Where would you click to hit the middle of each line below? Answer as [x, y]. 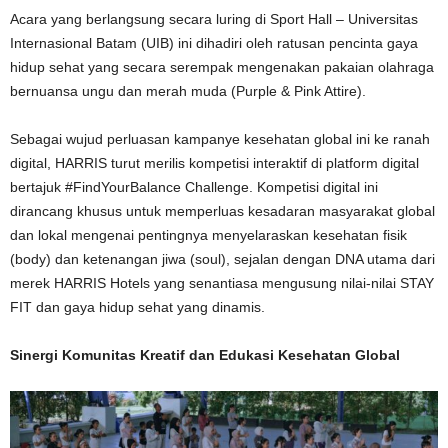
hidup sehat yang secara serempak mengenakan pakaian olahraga [222, 67]
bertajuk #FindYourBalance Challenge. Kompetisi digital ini [194, 187]
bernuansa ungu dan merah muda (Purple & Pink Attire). [188, 91]
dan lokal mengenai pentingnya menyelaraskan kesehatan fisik [208, 235]
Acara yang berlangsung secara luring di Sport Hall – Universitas [214, 19]
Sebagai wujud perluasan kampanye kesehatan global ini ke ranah [220, 139]
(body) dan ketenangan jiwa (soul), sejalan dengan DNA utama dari [222, 259]
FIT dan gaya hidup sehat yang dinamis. [137, 307]
